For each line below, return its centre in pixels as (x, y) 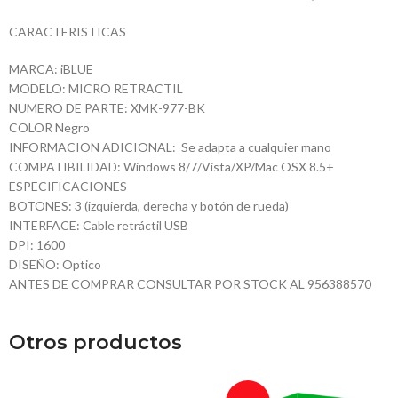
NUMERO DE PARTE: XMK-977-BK (107, 108)
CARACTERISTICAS (68, 32)
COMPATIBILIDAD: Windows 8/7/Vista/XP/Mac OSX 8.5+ (171, 167)
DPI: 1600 (37, 245)
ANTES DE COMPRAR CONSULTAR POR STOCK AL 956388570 (190, 284)
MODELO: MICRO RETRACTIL (96, 89)
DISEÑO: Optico (55, 265)
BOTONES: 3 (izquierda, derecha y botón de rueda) (149, 206)
